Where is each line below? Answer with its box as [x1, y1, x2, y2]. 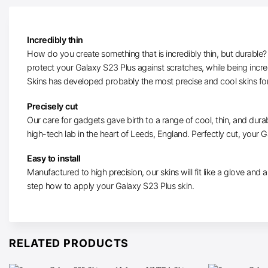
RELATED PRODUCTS [9, 237, 129, 250]
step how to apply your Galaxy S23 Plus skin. [27, 181, 194, 191]
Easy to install [27, 153, 81, 164]
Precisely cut [27, 100, 78, 111]
